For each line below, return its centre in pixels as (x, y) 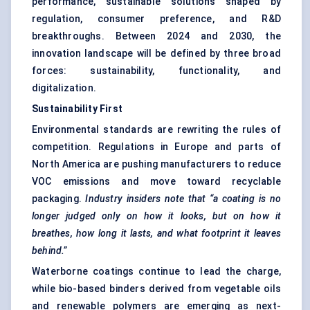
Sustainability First (77, 109)
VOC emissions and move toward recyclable (156, 182)
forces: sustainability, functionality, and (156, 71)
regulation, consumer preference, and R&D (156, 19)
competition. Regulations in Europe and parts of (156, 147)
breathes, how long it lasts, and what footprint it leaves (156, 234)
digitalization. (64, 88)
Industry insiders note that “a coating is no (183, 199)
